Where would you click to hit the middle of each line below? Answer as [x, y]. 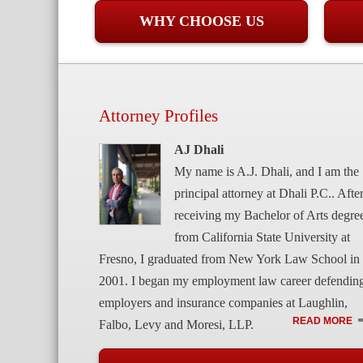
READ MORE [322, 320]
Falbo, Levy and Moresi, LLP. [176, 324]
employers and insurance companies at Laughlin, [223, 302]
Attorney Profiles [158, 115]
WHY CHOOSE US [201, 21]
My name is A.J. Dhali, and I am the [267, 171]
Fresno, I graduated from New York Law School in [229, 258]
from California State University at [262, 237]
